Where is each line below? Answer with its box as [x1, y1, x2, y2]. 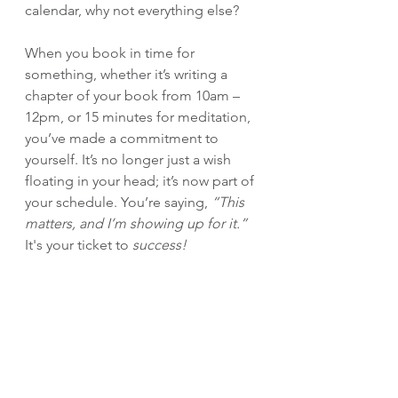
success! [132, 236, 187, 253]
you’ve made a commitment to [25, 130, 222, 147]
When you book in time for [25, 44, 198, 61]
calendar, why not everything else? [25, 2, 239, 19]
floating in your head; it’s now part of [25, 172, 258, 189]
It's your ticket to [25, 236, 132, 253]
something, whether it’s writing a [25, 66, 231, 83]
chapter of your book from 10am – [25, 87, 243, 104]
